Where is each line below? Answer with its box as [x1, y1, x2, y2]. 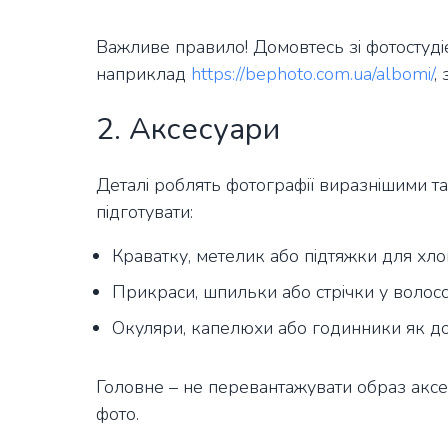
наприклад [96, 62, 191, 87]
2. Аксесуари [96, 109, 280, 151]
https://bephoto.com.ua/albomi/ [191, 62, 434, 87]
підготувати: [96, 200, 193, 225]
